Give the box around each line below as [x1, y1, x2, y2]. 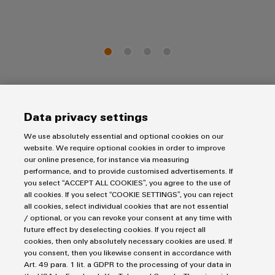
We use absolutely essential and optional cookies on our [23, 131, 223, 141]
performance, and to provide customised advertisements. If [23, 166, 233, 176]
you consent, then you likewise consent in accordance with [23, 247, 231, 257]
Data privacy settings [23, 109, 148, 123]
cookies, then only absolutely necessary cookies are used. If [23, 236, 233, 246]
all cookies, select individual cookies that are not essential [23, 201, 228, 211]
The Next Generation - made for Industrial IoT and [6, 105, 238, 123]
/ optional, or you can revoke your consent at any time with [23, 212, 232, 222]
